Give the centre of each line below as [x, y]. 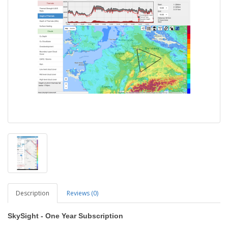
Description [33, 193]
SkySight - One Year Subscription [65, 216]
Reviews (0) [82, 193]
